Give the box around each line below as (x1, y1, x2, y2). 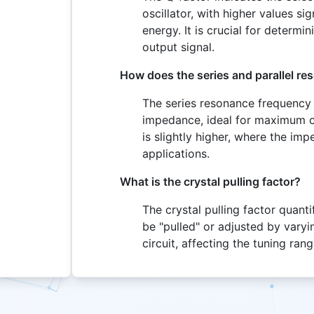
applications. (142, 146, 210, 161)
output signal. (142, 40, 215, 54)
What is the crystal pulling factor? (120, 175, 301, 189)
